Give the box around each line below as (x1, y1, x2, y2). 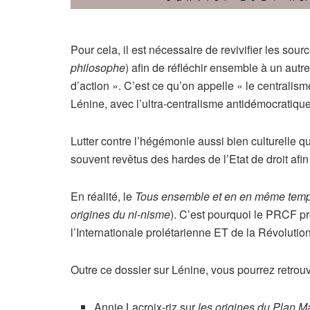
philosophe (71, 60, 125, 76)
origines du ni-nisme (71, 206, 170, 223)
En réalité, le (71, 188, 135, 205)
